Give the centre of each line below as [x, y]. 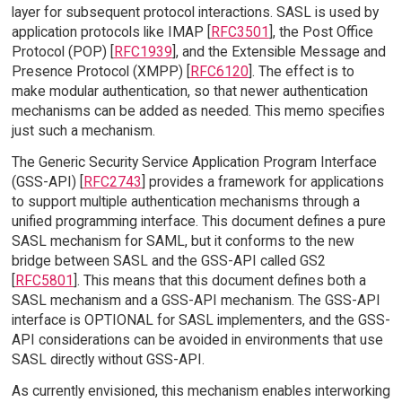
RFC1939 [143, 52]
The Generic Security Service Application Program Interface [194, 162]
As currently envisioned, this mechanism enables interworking [201, 390]
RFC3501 [240, 32]
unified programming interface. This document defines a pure [198, 222]
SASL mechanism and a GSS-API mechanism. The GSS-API [196, 301]
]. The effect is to [301, 72]
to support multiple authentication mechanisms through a [185, 202]
